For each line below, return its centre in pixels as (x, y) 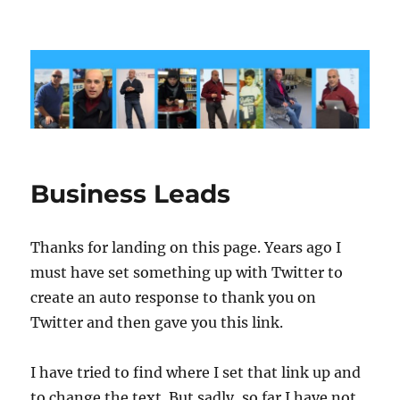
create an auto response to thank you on (174, 298)
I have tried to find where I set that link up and (196, 373)
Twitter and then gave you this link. (157, 323)
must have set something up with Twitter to (187, 273)
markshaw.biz (105, 50)
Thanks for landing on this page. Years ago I (186, 248)
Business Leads (131, 194)
